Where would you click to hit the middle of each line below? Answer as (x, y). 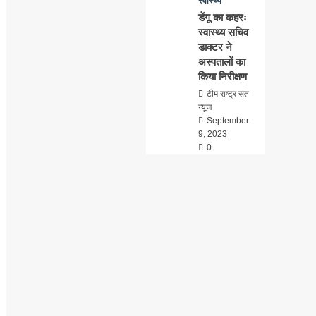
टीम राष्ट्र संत (228, 94)
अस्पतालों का (222, 62)
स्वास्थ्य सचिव (224, 32)
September (228, 121)
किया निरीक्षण (223, 77)
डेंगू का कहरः (223, 17)
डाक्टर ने (215, 47)
